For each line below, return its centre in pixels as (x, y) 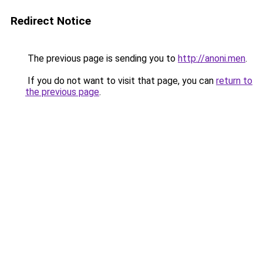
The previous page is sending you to (102, 58)
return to (234, 81)
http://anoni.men (212, 58)
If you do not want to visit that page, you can (121, 81)
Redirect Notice (51, 21)
